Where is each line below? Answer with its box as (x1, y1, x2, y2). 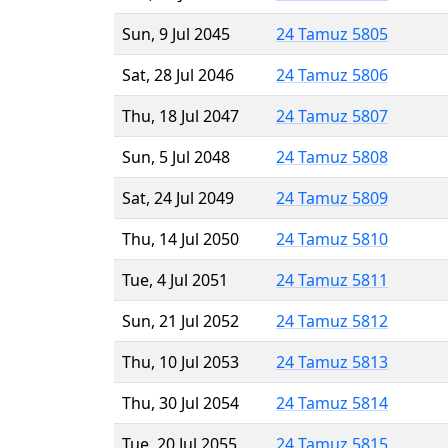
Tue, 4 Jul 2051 (122, 268, 228, 291)
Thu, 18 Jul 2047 (122, 104, 239, 127)
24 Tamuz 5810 (276, 227, 388, 250)
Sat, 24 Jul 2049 (122, 186, 234, 209)
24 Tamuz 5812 (276, 309, 388, 332)
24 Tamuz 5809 (276, 186, 388, 209)
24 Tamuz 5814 (276, 391, 388, 414)
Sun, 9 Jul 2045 (122, 22, 230, 45)
